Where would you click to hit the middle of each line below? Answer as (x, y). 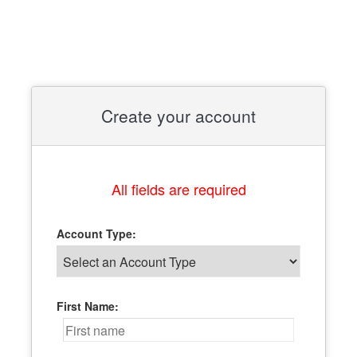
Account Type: (97, 233)
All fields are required (178, 189)
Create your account (178, 116)
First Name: (88, 306)
